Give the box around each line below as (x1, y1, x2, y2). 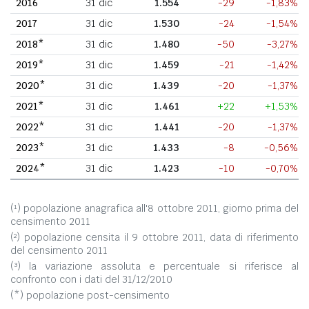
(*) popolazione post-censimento (10, 288, 170, 301)
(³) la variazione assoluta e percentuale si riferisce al (10, 259, 299, 272)
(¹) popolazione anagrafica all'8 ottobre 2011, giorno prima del (10, 201, 299, 215)
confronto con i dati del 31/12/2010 (10, 272, 172, 286)
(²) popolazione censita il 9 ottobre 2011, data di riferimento (10, 230, 299, 243)
